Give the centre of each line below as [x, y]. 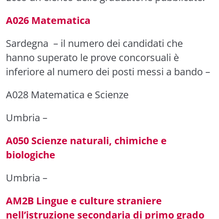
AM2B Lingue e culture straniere [84, 201]
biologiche [31, 155]
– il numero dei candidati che [116, 43]
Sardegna [27, 43]
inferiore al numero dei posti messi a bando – [108, 72]
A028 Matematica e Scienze [67, 95]
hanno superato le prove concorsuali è [92, 57]
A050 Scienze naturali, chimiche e [86, 141]
